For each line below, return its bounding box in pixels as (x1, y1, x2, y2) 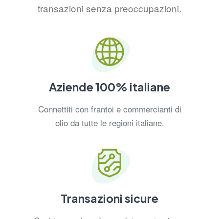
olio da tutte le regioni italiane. (55, 116, 164, 129)
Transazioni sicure (61, 191, 158, 206)
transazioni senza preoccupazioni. (38, 1, 181, 15)
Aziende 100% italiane (49, 80, 170, 94)
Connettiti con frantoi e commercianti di (38, 103, 181, 115)
